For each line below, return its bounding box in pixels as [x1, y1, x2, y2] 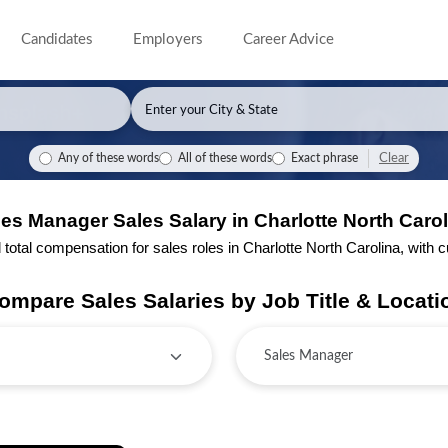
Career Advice [243, 32, 335, 47]
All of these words [178, 153, 272, 164]
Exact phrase [291, 153, 358, 164]
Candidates [21, 32, 94, 47]
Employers [133, 32, 204, 47]
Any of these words [58, 153, 159, 164]
